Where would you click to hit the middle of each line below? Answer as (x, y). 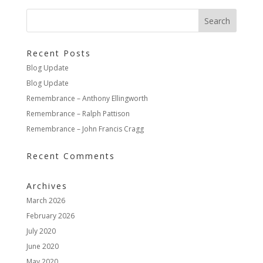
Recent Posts (58, 53)
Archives (47, 186)
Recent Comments (70, 156)
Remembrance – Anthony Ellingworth (87, 99)
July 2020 (41, 231)
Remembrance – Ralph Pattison (78, 114)
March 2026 (45, 201)
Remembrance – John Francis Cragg (85, 129)
